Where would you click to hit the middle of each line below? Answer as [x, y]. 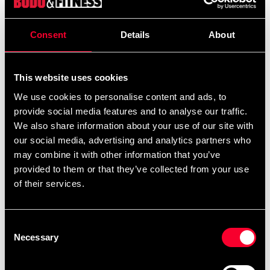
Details [135, 35]
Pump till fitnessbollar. [65, 22]
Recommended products [88, 134]
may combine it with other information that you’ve [117, 154]
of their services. [49, 183]
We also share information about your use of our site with [134, 125]
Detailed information [67, 71]
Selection [23, 239]
